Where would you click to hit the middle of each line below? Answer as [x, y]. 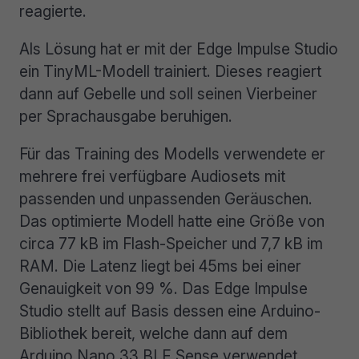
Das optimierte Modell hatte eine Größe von [172, 222]
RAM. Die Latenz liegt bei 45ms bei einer [160, 266]
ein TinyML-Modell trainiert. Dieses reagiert [170, 71]
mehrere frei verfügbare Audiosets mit [152, 177]
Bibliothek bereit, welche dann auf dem [153, 334]
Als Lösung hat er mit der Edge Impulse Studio [179, 48]
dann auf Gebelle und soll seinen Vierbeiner [168, 93]
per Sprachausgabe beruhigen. [126, 116]
